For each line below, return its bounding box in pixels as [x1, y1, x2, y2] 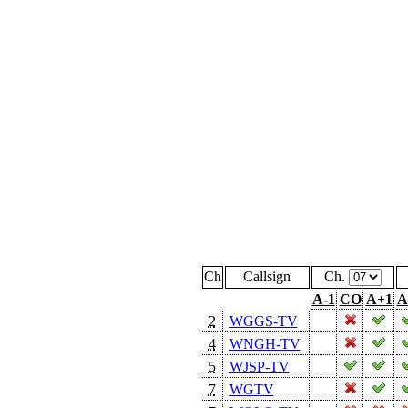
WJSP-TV [229, 358, 290, 374]
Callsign [243, 268, 291, 284]
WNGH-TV [229, 335, 301, 352]
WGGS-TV [229, 312, 298, 329]
